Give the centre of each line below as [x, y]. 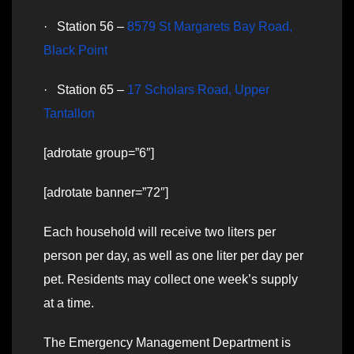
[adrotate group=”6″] [99, 153]
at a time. [69, 303]
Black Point [75, 50]
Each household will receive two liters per [160, 232]
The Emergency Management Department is [167, 342]
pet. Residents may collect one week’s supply [171, 279]
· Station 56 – [85, 26]
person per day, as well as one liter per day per [173, 255]
